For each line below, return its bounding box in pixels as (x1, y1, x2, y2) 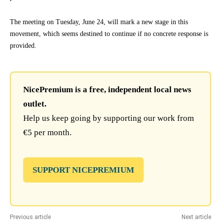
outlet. (23, 99, 46, 109)
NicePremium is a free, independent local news (23, 84, 191, 94)
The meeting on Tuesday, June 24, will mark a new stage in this (10, 18, 188, 26)
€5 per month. (23, 127, 72, 137)
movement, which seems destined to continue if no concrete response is (10, 30, 208, 37)
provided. (10, 41, 37, 49)
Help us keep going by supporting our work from (23, 113, 194, 123)
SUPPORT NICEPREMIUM (33, 165, 134, 175)
